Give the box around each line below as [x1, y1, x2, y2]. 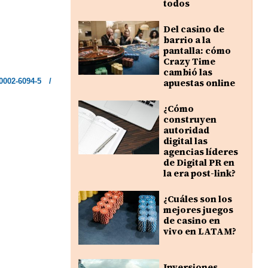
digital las [163, 135, 208, 147]
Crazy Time [163, 55, 215, 68]
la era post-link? [163, 167, 236, 179]
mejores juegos [163, 203, 233, 216]
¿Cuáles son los [163, 193, 232, 205]
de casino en [163, 214, 220, 227]
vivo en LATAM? [163, 225, 236, 237]
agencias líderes [163, 145, 238, 158]
